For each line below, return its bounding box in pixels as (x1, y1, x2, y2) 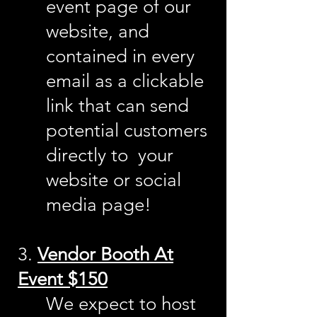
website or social (46, 169, 181, 191)
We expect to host (46, 293, 196, 315)
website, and (46, 21, 149, 42)
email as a (46, 70, 132, 92)
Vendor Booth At (38, 243, 173, 265)
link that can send (46, 95, 189, 117)
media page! (46, 194, 151, 216)
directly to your (46, 144, 173, 166)
